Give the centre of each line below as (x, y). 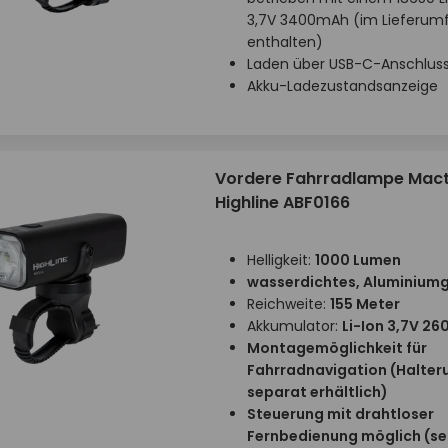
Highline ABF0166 (282, 202)
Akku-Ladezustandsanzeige (342, 86)
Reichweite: (288, 304)
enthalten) (284, 42)
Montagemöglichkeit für (336, 348)
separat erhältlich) (317, 392)
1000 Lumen (357, 260)
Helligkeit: (280, 260)
